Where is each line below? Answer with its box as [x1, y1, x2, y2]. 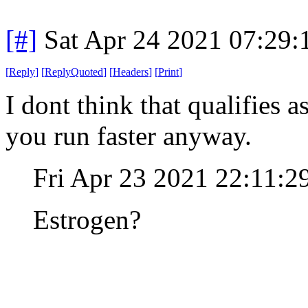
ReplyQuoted [45, 65, 103, 78]
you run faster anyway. [5, 120, 258, 151]
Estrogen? [33, 204, 148, 234]
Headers [113, 65, 148, 78]
